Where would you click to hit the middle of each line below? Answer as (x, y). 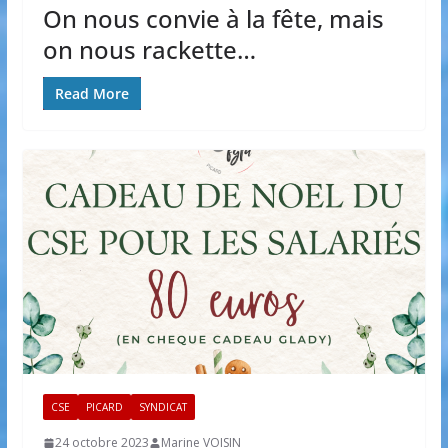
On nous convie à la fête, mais (213, 19)
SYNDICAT (162, 407)
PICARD (104, 407)
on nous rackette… (149, 50)
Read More (91, 94)
